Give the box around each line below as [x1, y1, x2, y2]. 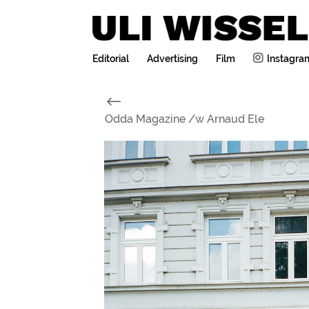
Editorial [92, 53, 130, 65]
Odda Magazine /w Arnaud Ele [104, 112, 264, 126]
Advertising [147, 53, 199, 65]
